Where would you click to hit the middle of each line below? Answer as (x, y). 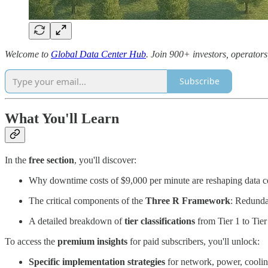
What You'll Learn (62, 119)
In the (17, 160)
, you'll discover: (105, 160)
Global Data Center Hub (98, 54)
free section (51, 160)
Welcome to (28, 54)
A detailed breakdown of (77, 221)
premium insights (92, 242)
